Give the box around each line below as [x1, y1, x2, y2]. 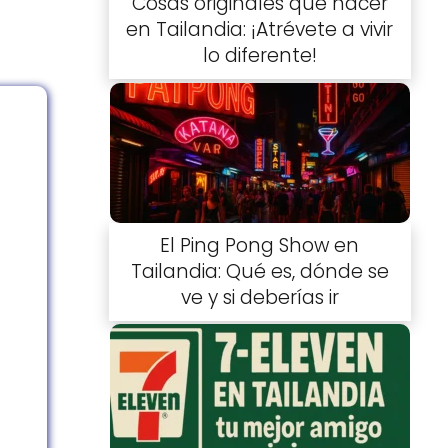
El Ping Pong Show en [160, 231, 360, 259]
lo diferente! [202, 42, 317, 70]
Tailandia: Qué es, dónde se [130, 257, 389, 285]
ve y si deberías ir [180, 283, 339, 311]
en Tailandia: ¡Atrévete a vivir [126, 16, 394, 44]
